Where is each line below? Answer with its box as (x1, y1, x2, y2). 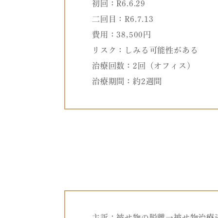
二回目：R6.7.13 (92, 15, 154, 23)
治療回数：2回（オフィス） (92, 62, 195, 70)
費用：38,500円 (92, 31, 151, 39)
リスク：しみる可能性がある (92, 46, 199, 54)
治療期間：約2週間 (92, 77, 163, 86)
